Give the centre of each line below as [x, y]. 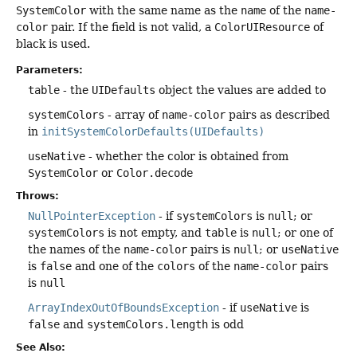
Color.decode [155, 173]
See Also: [41, 348]
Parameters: [49, 71]
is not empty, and [155, 233]
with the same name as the [163, 10]
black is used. [53, 43]
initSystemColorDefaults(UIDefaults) [153, 132]
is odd [226, 325]
